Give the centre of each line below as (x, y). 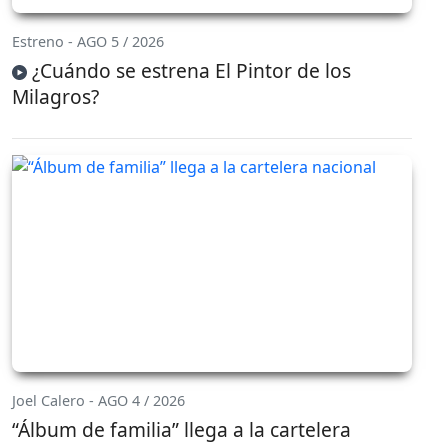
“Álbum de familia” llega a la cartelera (181, 429)
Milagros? (55, 96)
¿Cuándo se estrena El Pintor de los (189, 70)
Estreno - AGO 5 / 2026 (88, 41)
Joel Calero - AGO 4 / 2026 (98, 400)
